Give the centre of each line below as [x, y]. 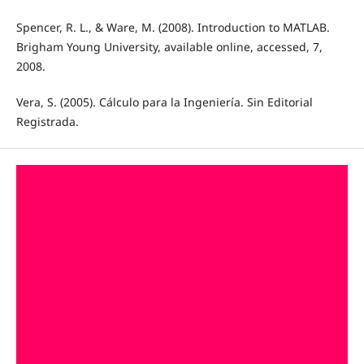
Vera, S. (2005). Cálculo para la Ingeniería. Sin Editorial [164, 102]
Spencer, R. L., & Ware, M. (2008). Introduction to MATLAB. [173, 28]
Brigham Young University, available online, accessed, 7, [169, 47]
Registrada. [47, 122]
